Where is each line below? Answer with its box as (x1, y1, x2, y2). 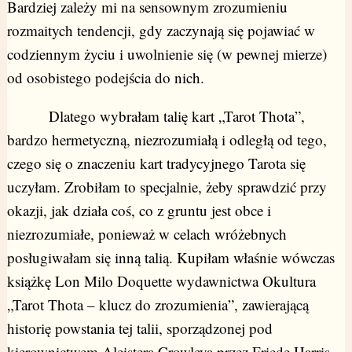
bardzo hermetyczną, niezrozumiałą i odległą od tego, (6, 130, 327, 150)
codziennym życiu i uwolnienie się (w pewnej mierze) (6, 44, 327, 64)
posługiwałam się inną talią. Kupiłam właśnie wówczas (6, 247, 335, 268)
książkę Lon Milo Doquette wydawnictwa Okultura (6, 271, 316, 291)
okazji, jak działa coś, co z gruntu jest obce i (6, 200, 271, 221)
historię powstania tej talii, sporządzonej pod (6, 318, 273, 339)
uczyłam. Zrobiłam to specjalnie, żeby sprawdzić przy (6, 177, 327, 197)
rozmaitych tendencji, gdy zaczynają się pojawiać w (6, 20, 315, 41)
